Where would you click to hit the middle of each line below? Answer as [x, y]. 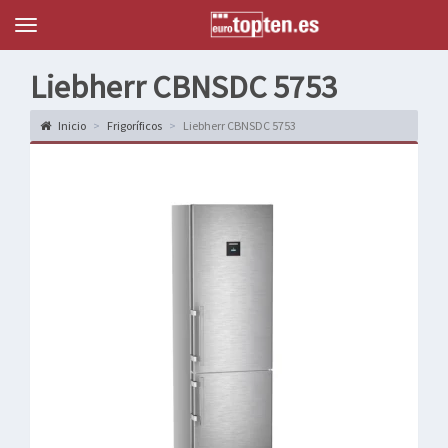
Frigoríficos [134, 125]
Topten [46, 27]
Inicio [71, 125]
